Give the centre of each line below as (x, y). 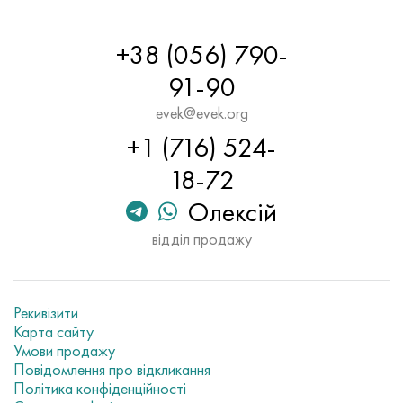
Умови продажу (64, 350)
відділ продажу (201, 239)
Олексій (232, 212)
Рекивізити (46, 313)
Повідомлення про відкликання (112, 369)
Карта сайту (54, 331)
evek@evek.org (201, 113)
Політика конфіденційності (100, 388)
